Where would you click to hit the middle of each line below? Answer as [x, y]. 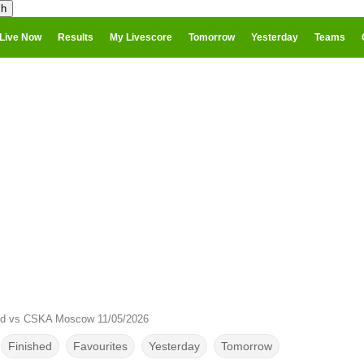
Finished [30, 346]
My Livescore [141, 37]
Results [76, 37]
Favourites [100, 346]
